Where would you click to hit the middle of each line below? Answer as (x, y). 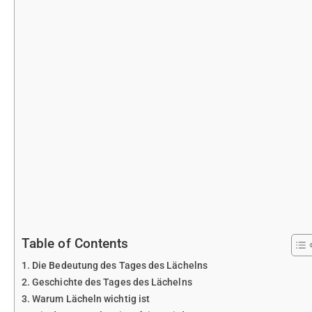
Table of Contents (75, 244)
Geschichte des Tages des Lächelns (112, 283)
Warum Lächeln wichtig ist (91, 299)
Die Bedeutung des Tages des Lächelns (120, 266)
